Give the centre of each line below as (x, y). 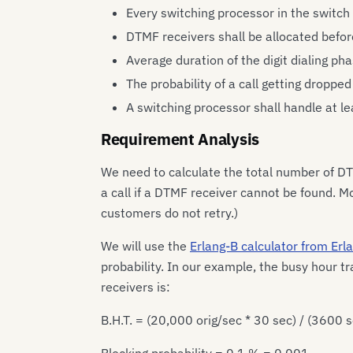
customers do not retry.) (169, 213)
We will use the (145, 246)
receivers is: (136, 287)
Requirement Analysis (180, 139)
